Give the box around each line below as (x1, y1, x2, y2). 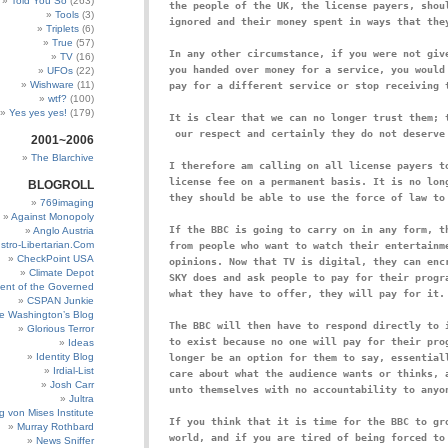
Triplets (46, 23, 79, 34)
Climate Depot (29, 267, 94, 278)
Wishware (30, 79, 74, 90)
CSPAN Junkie (27, 295, 94, 306)
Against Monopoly (11, 211, 94, 222)
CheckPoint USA (17, 253, 94, 264)
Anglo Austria (33, 225, 94, 236)
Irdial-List (53, 365, 94, 376)
